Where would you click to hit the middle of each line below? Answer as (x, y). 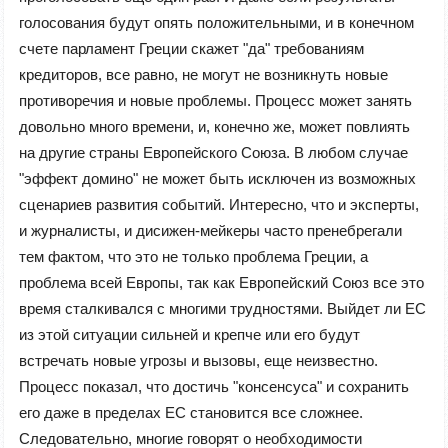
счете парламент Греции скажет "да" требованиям (191, 49)
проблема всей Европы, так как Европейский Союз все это (221, 283)
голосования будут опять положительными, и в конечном (216, 23)
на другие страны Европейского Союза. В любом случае (213, 153)
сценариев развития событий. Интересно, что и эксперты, (219, 205)
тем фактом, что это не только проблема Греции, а (193, 257)
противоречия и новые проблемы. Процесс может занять (215, 101)
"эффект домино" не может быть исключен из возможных (217, 179)
